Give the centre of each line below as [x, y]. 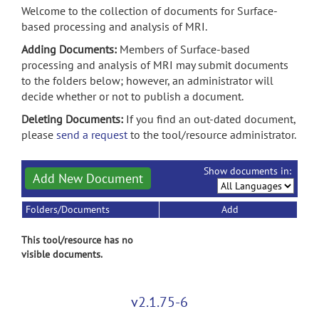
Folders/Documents [68, 209]
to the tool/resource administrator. [212, 135]
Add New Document [88, 178]
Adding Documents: [70, 49]
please [39, 135]
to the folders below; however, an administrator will [147, 80]
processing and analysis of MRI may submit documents [155, 65]
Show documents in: [249, 171]
